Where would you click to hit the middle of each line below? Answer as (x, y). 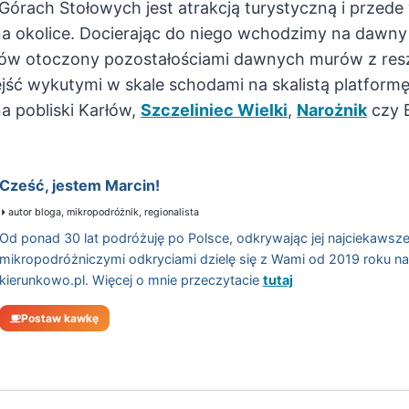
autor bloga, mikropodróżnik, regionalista (104, 213)
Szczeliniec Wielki (214, 110)
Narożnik (332, 110)
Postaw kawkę (59, 319)
